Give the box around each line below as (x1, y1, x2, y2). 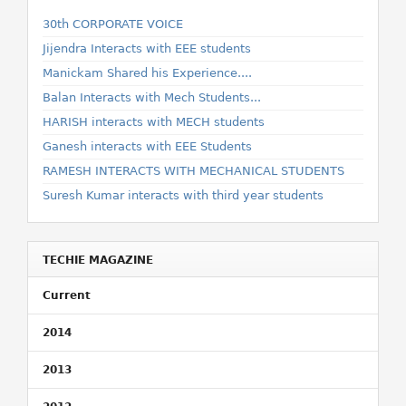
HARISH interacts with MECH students (43, 115, 265, 129)
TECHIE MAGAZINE (43, 254, 153, 266)
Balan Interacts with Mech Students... (43, 91, 261, 104)
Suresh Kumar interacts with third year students (43, 188, 324, 202)
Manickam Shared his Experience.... (43, 66, 252, 80)
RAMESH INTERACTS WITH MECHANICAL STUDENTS (43, 164, 344, 178)
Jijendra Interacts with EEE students (43, 42, 251, 55)
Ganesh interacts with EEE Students (43, 140, 252, 153)
